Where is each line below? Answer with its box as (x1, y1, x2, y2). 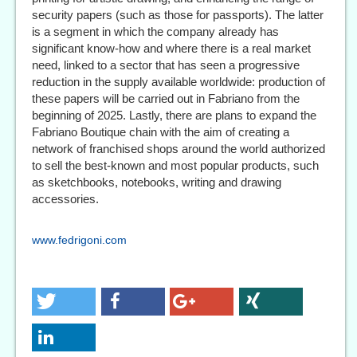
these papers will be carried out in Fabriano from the (32, 92, 300, 106)
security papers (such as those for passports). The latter (32, 8, 324, 22)
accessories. (32, 192, 99, 206)
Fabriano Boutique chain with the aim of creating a (32, 125, 289, 139)
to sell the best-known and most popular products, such (32, 159, 319, 173)
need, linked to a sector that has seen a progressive (32, 58, 300, 73)
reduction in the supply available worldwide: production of (32, 75, 325, 89)
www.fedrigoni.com (32, 233, 127, 247)
